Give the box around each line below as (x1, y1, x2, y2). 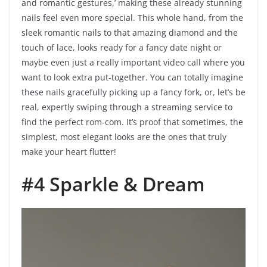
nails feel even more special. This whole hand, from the (21, 12, 243, 24)
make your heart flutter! (21, 146, 116, 158)
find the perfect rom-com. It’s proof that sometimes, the (21, 116, 243, 128)
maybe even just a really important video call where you (21, 57, 245, 69)
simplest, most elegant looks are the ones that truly (21, 131, 226, 143)
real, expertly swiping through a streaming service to (21, 101, 232, 113)
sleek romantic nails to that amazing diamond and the (21, 27, 238, 39)
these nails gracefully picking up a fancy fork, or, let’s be (21, 86, 246, 98)
